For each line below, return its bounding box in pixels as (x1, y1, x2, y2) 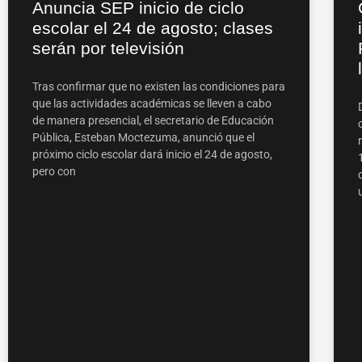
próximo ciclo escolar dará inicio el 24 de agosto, (32, 147, 272, 161)
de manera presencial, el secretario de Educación (32, 113, 274, 127)
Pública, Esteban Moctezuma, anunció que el (32, 130, 255, 144)
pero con (32, 164, 76, 178)
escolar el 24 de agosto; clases (32, 18, 273, 37)
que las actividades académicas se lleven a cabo (32, 96, 271, 110)
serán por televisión (32, 38, 184, 57)
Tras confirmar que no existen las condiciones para (32, 79, 285, 93)
